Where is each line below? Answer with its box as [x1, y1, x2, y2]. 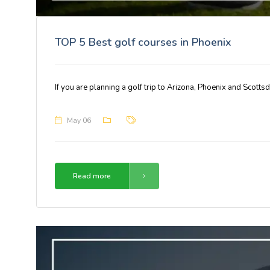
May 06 [67, 115, 91, 125]
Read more [73, 171, 111, 181]
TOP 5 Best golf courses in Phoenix [55, 34, 231, 49]
